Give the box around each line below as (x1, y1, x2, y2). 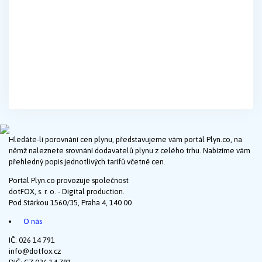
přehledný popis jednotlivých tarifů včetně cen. (9, 157, 166, 167)
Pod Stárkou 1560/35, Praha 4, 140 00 (9, 198, 132, 208)
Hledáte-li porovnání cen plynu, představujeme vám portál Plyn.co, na (9, 135, 242, 144)
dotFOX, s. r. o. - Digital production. (9, 187, 125, 196)
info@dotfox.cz (9, 247, 61, 256)
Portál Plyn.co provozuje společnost (9, 176, 129, 185)
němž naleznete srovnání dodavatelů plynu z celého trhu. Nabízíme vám (9, 146, 250, 156)
